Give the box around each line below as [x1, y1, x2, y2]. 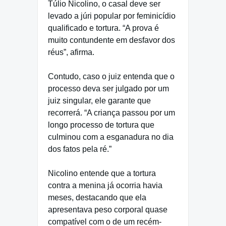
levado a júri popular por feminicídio [48, 11, 176, 20]
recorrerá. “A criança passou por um [48, 108, 175, 117]
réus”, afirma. [48, 47, 94, 56]
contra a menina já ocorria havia [48, 181, 162, 190]
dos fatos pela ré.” [48, 144, 111, 153]
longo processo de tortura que [48, 120, 154, 129]
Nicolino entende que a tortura [48, 168, 156, 178]
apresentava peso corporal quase [48, 205, 167, 214]
